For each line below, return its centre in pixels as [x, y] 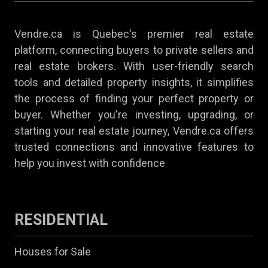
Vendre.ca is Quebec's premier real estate [134, 33]
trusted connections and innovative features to [134, 147]
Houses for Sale [53, 251]
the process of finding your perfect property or [134, 98]
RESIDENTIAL [61, 220]
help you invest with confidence [90, 163]
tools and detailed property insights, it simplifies [134, 82]
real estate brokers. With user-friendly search [134, 66]
